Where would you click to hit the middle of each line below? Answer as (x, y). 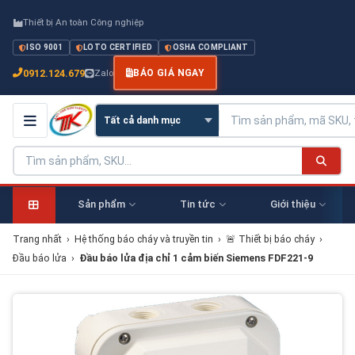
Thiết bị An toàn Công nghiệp (83, 22)
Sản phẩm (101, 204)
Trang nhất (37, 239)
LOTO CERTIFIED (118, 47)
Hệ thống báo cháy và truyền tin (144, 239)
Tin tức (197, 204)
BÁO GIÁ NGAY (169, 73)
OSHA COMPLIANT (210, 47)
